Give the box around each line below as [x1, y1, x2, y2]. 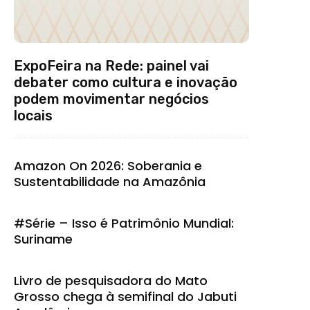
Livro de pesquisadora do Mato [14, 271, 208, 289]
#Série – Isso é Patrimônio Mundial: [14, 214, 234, 232]
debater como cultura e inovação [14, 73, 237, 91]
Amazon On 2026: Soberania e [14, 156, 202, 174]
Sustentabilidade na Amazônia [14, 172, 206, 190]
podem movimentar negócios [14, 90, 209, 107]
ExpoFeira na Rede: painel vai [14, 57, 209, 74]
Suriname [14, 230, 73, 248]
